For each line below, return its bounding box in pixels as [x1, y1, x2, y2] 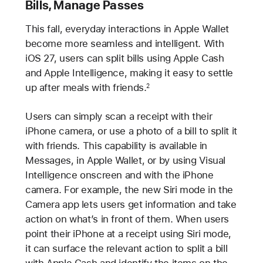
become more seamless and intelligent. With [25, 37, 224, 49]
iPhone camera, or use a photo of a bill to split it [25, 125, 237, 137]
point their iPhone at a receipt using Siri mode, [25, 228, 231, 240]
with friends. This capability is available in [25, 140, 208, 152]
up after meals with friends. [25, 81, 147, 93]
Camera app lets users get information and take [25, 198, 237, 211]
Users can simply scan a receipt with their [25, 110, 213, 123]
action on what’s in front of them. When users [25, 213, 230, 225]
